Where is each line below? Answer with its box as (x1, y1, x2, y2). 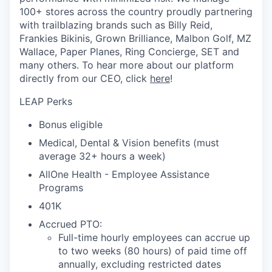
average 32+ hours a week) (39, 150, 166, 162)
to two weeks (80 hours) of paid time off (58, 245, 247, 257)
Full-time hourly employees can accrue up (58, 231, 250, 243)
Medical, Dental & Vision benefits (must (39, 137, 219, 149)
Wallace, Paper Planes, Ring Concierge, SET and (19, 46, 239, 58)
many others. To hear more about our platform (19, 59, 234, 71)
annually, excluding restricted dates (58, 258, 221, 270)
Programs (39, 182, 83, 194)
